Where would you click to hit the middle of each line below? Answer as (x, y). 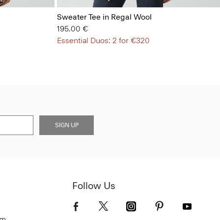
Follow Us (94, 186)
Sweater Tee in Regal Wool (104, 17)
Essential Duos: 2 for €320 (103, 41)
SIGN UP (67, 125)
